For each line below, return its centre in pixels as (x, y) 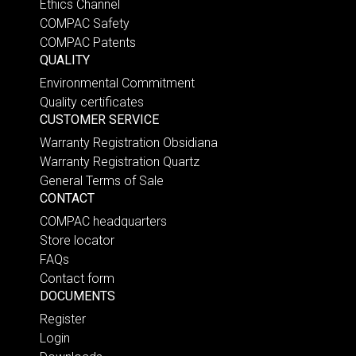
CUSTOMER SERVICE (99, 119)
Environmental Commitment (117, 83)
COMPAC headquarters (103, 221)
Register (63, 319)
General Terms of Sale (102, 180)
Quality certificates (92, 102)
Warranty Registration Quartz (120, 161)
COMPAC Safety (85, 23)
